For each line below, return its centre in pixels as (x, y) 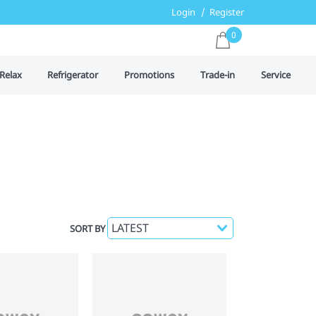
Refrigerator (73, 74)
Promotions (149, 74)
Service (275, 74)
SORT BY (87, 228)
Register (227, 12)
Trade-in (217, 74)
